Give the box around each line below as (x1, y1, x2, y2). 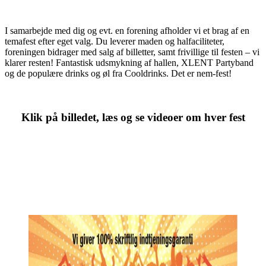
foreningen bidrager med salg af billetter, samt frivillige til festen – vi (5, 46, 259, 57)
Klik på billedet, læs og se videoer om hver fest (21, 111, 245, 124)
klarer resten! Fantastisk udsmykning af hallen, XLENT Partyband (5, 57, 254, 68)
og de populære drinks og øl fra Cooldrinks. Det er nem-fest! (5, 68, 232, 78)
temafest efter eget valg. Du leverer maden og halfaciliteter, (5, 36, 224, 46)
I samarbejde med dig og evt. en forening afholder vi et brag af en (5, 25, 249, 36)
